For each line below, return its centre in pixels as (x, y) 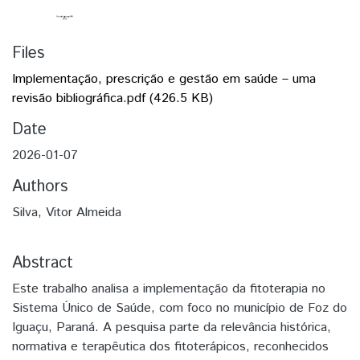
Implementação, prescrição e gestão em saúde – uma (164, 79)
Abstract (43, 263)
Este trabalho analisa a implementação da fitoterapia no (169, 288)
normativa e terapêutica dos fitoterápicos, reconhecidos (170, 346)
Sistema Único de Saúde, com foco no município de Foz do (180, 308)
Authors (40, 186)
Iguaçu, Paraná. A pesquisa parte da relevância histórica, (172, 327)
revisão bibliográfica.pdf (79, 98)
